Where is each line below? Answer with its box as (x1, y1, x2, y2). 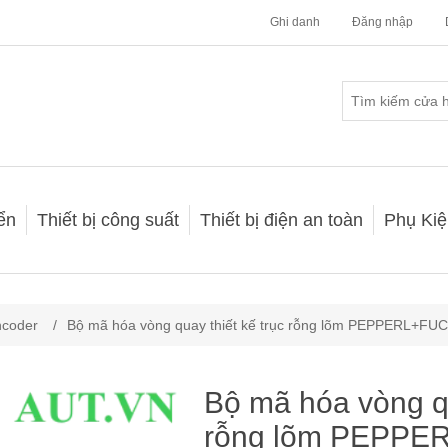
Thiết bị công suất (37, 210, 179, 230)
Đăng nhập (352, 15, 413, 29)
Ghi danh (270, 15, 320, 29)
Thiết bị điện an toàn (200, 210, 363, 230)
